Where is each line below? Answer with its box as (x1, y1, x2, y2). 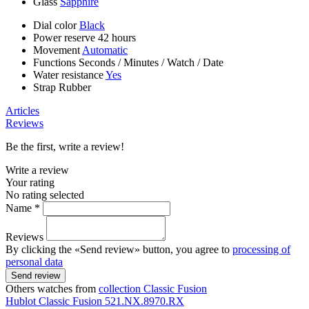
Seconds (79, 57, 115, 69)
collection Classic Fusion (99, 283, 207, 295)
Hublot (6, 295, 39, 308)
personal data (6, 256, 63, 268)
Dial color (33, 19, 79, 32)
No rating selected (6, 189, 84, 201)
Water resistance (33, 69, 106, 81)
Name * (6, 202, 40, 215)
